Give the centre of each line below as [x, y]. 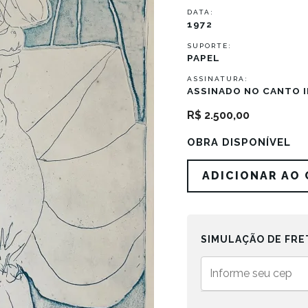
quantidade [215, 184]
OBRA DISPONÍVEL [239, 142]
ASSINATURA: [218, 79]
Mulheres [209, 167]
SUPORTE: [209, 45]
